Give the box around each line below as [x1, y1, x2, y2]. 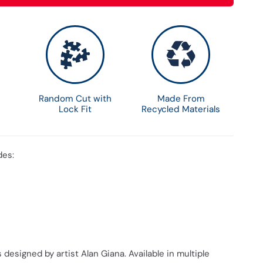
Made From [157, 93, 205, 104]
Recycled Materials [141, 103, 220, 115]
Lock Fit [59, 103, 92, 115]
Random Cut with [39, 93, 112, 104]
